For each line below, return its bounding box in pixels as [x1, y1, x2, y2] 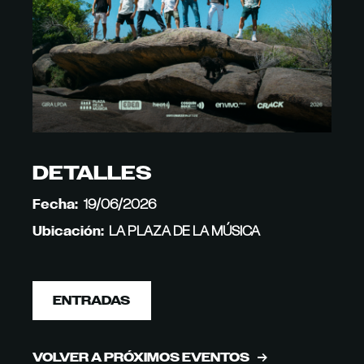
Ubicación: [32, 221, 105, 240]
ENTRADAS [53, 292, 131, 309]
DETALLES [32, 158, 153, 186]
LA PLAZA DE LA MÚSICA [109, 221, 261, 240]
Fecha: [32, 194, 79, 213]
